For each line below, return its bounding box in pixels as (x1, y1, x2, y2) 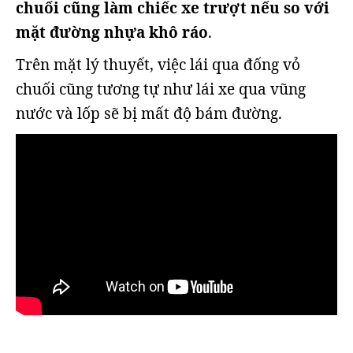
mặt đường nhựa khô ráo (16, 22, 208, 43)
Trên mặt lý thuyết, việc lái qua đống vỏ (16, 54, 300, 75)
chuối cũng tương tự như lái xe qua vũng (16, 79, 306, 99)
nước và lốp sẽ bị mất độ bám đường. (16, 103, 282, 124)
